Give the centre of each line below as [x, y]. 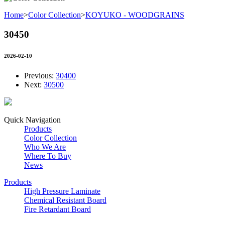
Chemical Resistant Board [65, 200]
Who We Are [45, 147]
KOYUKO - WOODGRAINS [135, 15]
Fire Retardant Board [58, 209]
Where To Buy [48, 156]
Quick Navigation [32, 120]
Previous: [40, 75]
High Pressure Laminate [62, 191]
